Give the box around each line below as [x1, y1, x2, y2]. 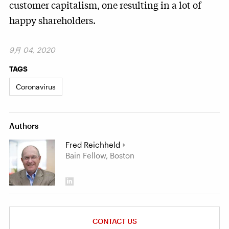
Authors [9, 121, 38, 130]
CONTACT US [92, 217, 137, 225]
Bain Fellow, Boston [65, 151, 134, 160]
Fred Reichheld [65, 140, 120, 149]
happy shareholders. [9, 13, 96, 27]
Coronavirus [16, 82, 56, 91]
